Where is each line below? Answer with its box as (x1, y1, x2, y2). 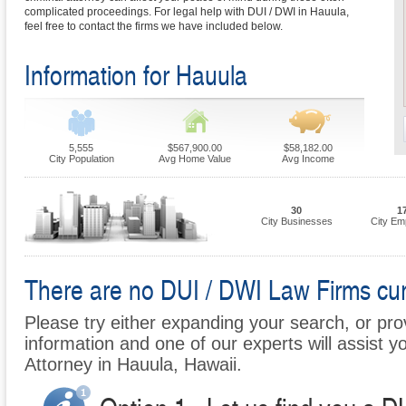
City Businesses (260, 216, 333, 227)
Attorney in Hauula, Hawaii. (24, 354, 242, 375)
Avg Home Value (158, 153, 231, 165)
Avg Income (281, 153, 334, 165)
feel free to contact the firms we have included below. (24, 20, 283, 34)
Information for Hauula (24, 55, 247, 94)
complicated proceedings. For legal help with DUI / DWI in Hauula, (24, 5, 349, 19)
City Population (48, 153, 114, 165)
